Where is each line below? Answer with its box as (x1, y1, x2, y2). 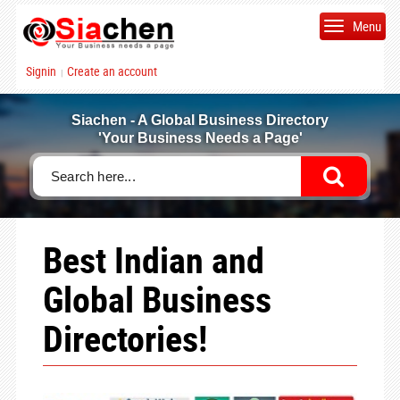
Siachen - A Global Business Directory (71, 112, 329, 128)
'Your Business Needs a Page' (97, 130, 303, 146)
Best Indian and (42, 236, 264, 284)
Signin (25, 62, 56, 79)
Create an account (66, 62, 157, 79)
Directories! (42, 314, 207, 362)
